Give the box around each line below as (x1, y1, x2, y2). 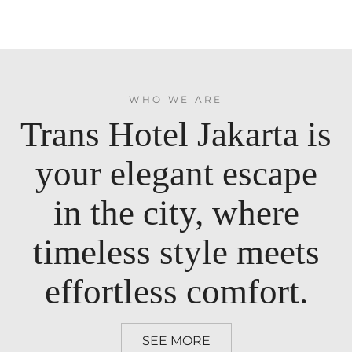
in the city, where (53, 193, 299, 233)
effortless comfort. (44, 272, 308, 312)
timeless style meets (32, 233, 320, 273)
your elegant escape (35, 154, 317, 194)
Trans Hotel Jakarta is (20, 115, 332, 155)
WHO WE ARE (129, 93, 223, 106)
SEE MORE (141, 333, 211, 349)
